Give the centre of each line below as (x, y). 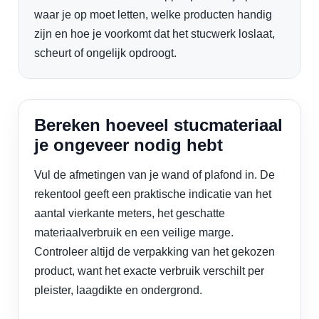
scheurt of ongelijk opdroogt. (105, 53)
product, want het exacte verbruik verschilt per (149, 271)
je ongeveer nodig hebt (129, 145)
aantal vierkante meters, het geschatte (130, 213)
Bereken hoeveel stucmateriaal (158, 125)
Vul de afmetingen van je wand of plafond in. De (155, 175)
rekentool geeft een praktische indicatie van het (153, 194)
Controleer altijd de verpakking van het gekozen (155, 252)
